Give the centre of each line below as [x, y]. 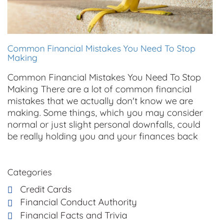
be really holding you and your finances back [103, 136]
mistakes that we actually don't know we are [100, 101]
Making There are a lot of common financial [99, 89]
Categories [29, 172]
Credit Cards [46, 189]
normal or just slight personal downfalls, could [104, 124]
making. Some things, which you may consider [105, 113]
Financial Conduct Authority [79, 202]
